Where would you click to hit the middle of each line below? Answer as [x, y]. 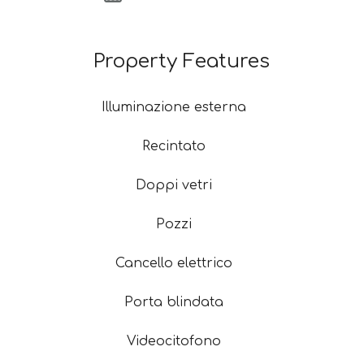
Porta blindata [173, 302]
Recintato [173, 146]
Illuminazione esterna [173, 107]
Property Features [182, 61]
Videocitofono [173, 341]
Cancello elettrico [173, 263]
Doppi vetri [173, 185]
